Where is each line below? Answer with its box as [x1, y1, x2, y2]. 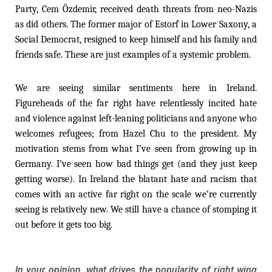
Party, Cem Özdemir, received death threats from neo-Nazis [15, 3, 257, 15]
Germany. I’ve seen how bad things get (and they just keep [15, 158, 257, 169]
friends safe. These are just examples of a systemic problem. [15, 49, 251, 60]
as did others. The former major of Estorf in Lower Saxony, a [15, 18, 257, 30]
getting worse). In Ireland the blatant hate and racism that [15, 173, 257, 185]
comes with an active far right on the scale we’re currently [15, 188, 257, 200]
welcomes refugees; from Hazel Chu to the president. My [15, 127, 257, 139]
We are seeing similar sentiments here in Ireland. [15, 82, 257, 93]
